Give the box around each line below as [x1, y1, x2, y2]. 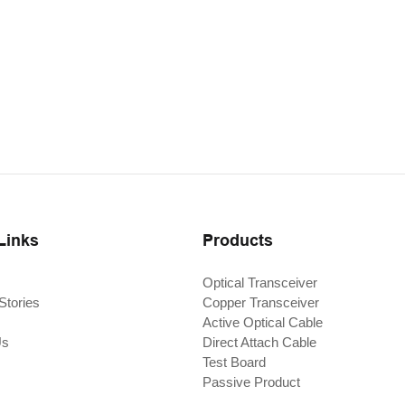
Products [202, 230, 273, 250]
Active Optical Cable [202, 315, 323, 331]
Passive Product [202, 374, 300, 391]
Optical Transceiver [202, 275, 317, 291]
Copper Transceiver [202, 295, 319, 311]
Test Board [202, 354, 266, 371]
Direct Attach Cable [202, 334, 316, 351]
